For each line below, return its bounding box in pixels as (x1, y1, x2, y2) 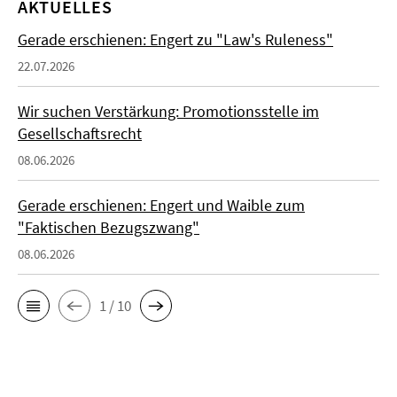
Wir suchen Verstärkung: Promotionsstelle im (18, 101, 319, 122)
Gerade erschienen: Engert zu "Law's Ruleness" (18, 29, 333, 51)
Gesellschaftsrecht (18, 123, 142, 144)
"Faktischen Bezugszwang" (18, 217, 199, 238)
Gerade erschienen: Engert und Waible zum (18, 195, 305, 216)
